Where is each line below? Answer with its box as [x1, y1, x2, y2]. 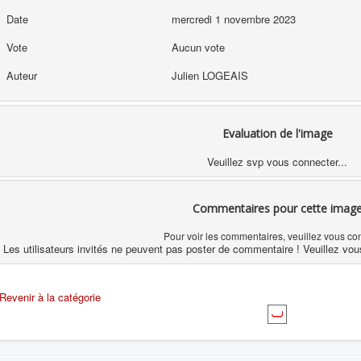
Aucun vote [171, 39, 228, 55]
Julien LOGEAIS [171, 67, 248, 83]
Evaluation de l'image [222, 125, 333, 141]
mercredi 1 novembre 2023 [171, 10, 296, 27]
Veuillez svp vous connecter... [207, 153, 347, 169]
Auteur [6, 67, 37, 83]
